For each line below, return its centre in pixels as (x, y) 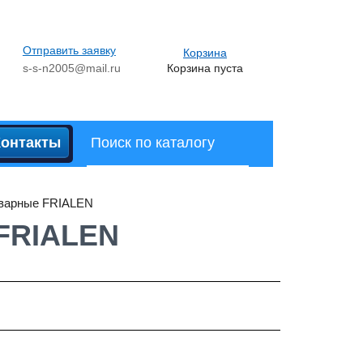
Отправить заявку (69, 50)
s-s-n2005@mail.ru (71, 68)
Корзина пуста (205, 68)
